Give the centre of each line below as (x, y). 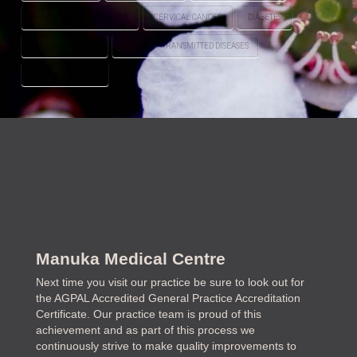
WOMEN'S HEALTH (65, 74)
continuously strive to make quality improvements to (167, 346)
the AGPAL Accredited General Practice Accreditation (169, 298)
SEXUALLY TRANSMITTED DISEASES (185, 45)
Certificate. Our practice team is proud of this (149, 314)
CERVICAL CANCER (188, 18)
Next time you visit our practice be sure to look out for (171, 282)
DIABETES (265, 18)
